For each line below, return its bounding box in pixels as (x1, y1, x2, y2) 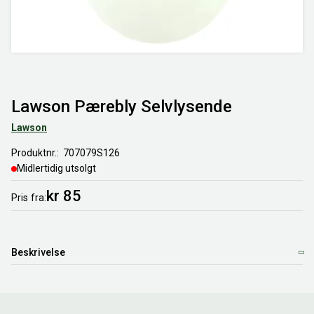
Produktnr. (11, 147, 57, 158)
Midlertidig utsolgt (17, 163, 96, 174)
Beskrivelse (11, 247, 65, 258)
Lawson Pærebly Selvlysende (11, 97, 232, 116)
